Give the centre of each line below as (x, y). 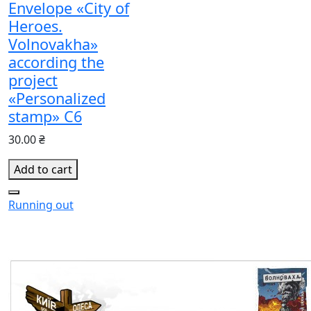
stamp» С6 (45, 116)
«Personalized (57, 98)
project (33, 80)
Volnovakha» (53, 44)
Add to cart (43, 169)
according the (56, 62)
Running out (41, 204)
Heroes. (35, 26)
